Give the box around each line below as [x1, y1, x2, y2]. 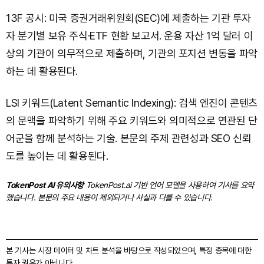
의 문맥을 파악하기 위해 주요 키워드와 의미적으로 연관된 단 [6, 114, 258, 127]
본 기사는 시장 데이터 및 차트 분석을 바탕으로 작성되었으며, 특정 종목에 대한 [6, 246, 252, 256]
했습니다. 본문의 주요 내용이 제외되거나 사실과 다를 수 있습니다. [6, 193, 213, 203]
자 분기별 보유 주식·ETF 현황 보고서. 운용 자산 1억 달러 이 [6, 29, 253, 42]
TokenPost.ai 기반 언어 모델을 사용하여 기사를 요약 [84, 180, 254, 190]
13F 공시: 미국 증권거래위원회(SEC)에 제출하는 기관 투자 [6, 12, 251, 25]
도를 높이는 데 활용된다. [6, 150, 108, 163]
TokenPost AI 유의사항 [6, 180, 84, 190]
